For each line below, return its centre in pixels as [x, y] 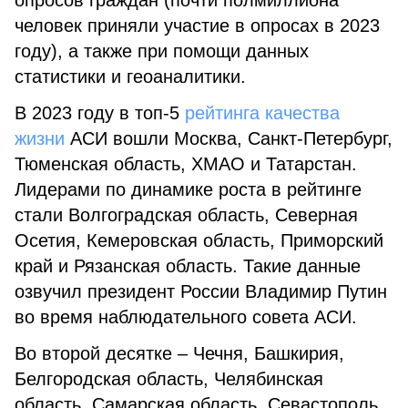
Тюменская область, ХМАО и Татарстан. [186, 164]
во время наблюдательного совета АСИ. [186, 317]
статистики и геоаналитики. [130, 76]
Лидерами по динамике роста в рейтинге [188, 189]
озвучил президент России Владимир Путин [201, 291]
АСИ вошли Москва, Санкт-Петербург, [229, 138]
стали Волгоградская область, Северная [186, 215]
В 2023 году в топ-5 [100, 113]
